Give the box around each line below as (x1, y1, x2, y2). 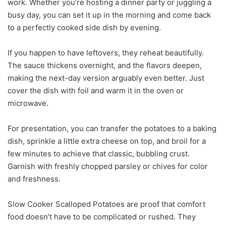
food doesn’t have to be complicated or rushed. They (8, 211, 196, 221)
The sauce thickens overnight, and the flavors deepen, (8, 60, 202, 70)
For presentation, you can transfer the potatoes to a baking (8, 123, 216, 133)
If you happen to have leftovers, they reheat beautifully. (8, 47, 204, 58)
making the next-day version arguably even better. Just (8, 73, 204, 83)
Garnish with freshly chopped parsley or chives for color (8, 161, 208, 171)
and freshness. (8, 174, 61, 184)
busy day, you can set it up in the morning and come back (8, 10, 211, 20)
